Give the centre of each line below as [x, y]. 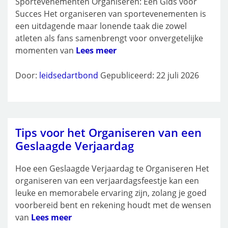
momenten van [46, 51]
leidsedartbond [69, 76]
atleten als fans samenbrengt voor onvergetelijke [109, 38]
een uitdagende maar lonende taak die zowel [101, 26]
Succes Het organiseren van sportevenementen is [111, 14]
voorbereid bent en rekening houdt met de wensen [113, 205]
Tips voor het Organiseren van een [108, 133]
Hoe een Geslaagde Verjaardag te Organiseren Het [112, 169]
